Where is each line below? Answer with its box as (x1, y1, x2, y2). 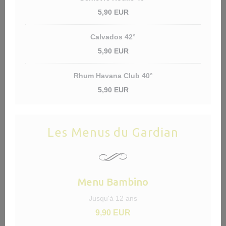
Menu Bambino (78, 176, 148, 188)
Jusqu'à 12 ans (89, 194, 137, 202)
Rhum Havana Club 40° (73, 72, 153, 80)
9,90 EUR (95, 208, 131, 217)
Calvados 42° (90, 33, 136, 41)
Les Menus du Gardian (47, 126, 179, 139)
